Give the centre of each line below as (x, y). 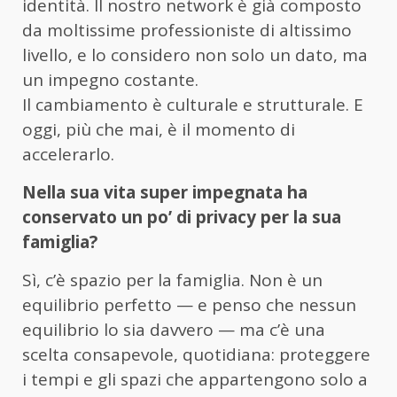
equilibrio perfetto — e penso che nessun (189, 305)
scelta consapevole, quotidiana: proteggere (196, 355)
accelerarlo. (68, 155)
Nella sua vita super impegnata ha (165, 193)
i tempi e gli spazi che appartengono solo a (195, 380)
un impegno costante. (110, 80)
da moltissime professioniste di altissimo (187, 31)
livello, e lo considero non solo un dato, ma (195, 55)
